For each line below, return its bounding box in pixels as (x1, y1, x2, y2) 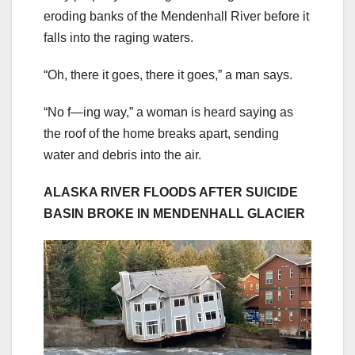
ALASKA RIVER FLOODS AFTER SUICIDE (44, 185, 298, 200)
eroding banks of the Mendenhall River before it (44, 10, 309, 24)
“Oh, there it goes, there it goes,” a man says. (44, 68, 296, 82)
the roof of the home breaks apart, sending (44, 127, 279, 141)
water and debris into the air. (44, 148, 204, 162)
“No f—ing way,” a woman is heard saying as (44, 105, 293, 120)
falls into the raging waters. (44, 31, 197, 45)
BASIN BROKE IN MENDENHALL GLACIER (44, 207, 305, 221)
